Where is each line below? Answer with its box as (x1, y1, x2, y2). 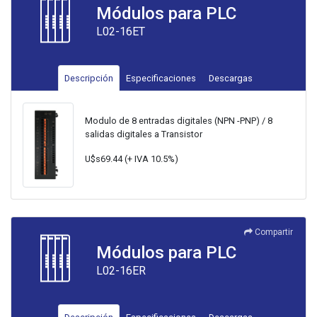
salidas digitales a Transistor (84, 128, 202, 139)
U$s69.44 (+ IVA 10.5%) (84, 153, 178, 164)
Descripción (64, 73, 113, 84)
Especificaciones (126, 73, 196, 84)
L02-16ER (96, 264, 146, 278)
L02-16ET (96, 25, 145, 39)
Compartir (255, 227, 293, 238)
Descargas (209, 73, 253, 84)
